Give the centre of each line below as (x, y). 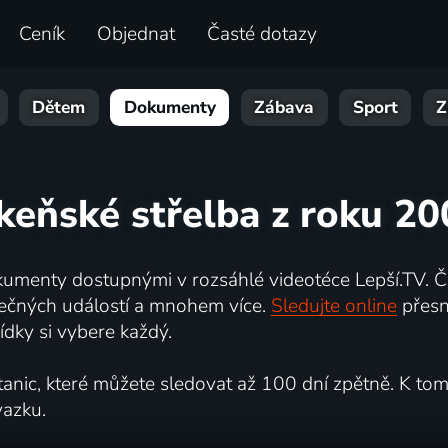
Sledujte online (333, 305)
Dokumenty (169, 108)
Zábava (284, 108)
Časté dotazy (262, 34)
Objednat (136, 34)
